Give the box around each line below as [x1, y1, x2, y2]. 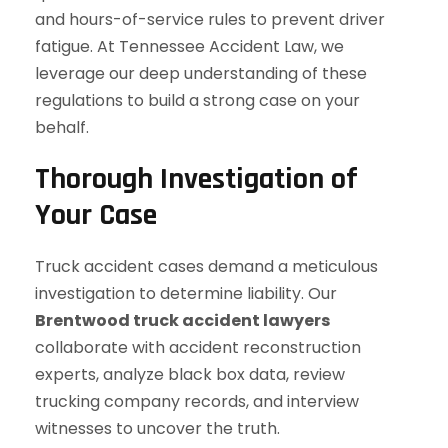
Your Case [35, 196, 157, 234]
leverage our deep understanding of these [35, 62, 367, 85]
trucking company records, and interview [35, 390, 359, 413]
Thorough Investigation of [35, 160, 358, 198]
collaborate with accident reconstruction [35, 336, 361, 359]
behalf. [35, 116, 89, 139]
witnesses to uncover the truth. [35, 417, 280, 440]
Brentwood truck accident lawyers [35, 309, 330, 332]
